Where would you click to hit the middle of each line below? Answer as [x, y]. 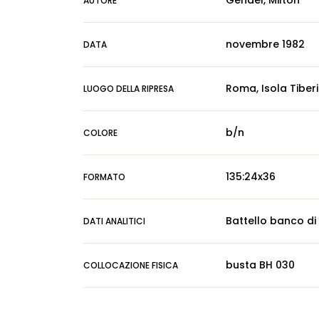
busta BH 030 [260, 265]
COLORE [100, 133]
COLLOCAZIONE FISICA [131, 265]
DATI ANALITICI [114, 221]
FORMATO [104, 177]
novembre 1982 [265, 44]
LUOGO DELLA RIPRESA [129, 89]
